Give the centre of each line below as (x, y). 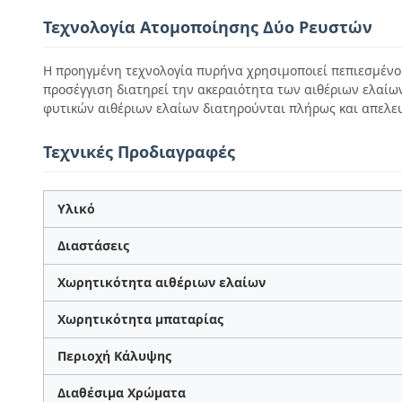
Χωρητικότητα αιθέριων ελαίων (162, 282)
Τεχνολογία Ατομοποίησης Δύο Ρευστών (208, 27)
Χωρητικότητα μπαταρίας (140, 319)
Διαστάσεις (93, 245)
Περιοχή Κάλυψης (114, 356)
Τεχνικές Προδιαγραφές (139, 152)
